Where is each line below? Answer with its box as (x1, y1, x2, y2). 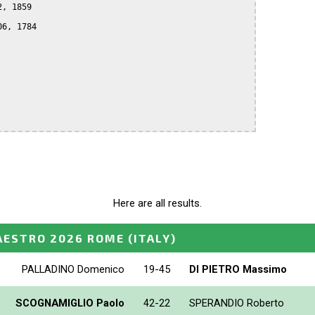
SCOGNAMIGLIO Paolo (15, 296, 124, 309)
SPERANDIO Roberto (189, 296, 284, 309)
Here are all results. (113, 197, 202, 210)
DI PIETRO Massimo (189, 262, 287, 276)
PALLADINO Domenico (22, 262, 124, 276)
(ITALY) (128, 231, 176, 245)
